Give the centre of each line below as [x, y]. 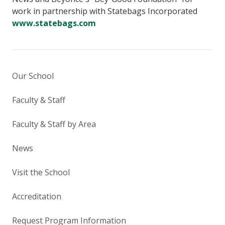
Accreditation [37, 197]
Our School [33, 76]
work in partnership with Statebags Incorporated [105, 11]
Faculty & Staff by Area [54, 124]
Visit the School [41, 173]
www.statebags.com [54, 23]
